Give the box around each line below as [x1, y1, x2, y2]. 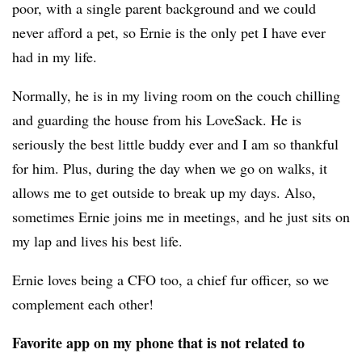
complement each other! [12, 293, 163, 314]
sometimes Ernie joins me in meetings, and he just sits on [12, 206, 350, 226]
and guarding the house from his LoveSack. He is [12, 109, 301, 129]
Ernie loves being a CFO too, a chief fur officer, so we [12, 269, 329, 289]
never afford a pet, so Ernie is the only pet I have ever [12, 22, 326, 42]
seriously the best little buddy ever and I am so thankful [12, 133, 339, 154]
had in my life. [12, 46, 97, 66]
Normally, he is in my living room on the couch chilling [12, 85, 340, 105]
